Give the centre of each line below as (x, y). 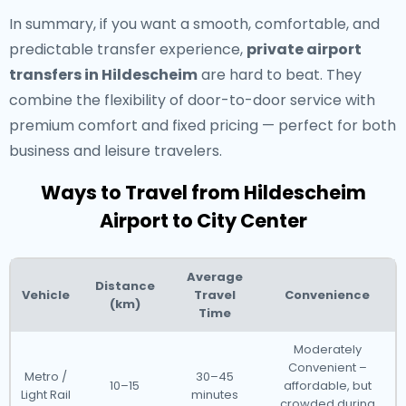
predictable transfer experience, (128, 49)
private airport (304, 49)
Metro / (45, 377)
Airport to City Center (203, 221)
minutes (214, 395)
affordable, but (327, 386)
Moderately (327, 349)
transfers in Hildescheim (103, 75)
